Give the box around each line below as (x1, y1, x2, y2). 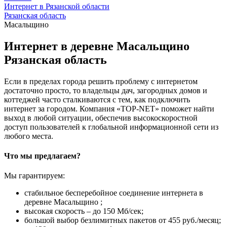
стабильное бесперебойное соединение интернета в (24, 188, 203, 198)
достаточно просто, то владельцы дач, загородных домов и (4, 86, 207, 95)
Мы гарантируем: (4, 171, 65, 180)
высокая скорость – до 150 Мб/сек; (24, 207, 143, 216)
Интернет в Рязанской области (4, 2, 109, 11)
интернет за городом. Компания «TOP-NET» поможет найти (4, 104, 214, 113)
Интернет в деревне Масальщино (4, 39, 190, 53)
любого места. (4, 131, 53, 140)
